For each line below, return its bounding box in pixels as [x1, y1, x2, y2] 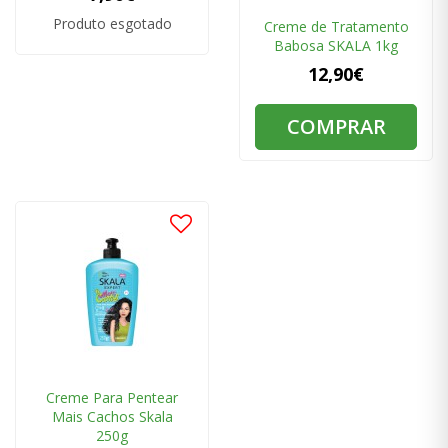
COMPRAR [286, 113, 386, 141]
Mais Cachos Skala [51, 407, 173, 427]
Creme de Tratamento [263, 17, 409, 37]
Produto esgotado [52, 14, 172, 34]
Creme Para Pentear [46, 388, 178, 408]
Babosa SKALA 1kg [274, 36, 398, 56]
